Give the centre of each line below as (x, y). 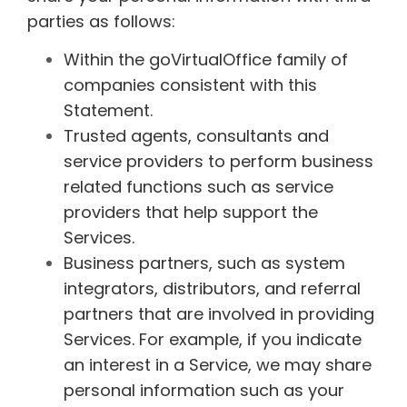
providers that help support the (191, 213)
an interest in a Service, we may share (218, 365)
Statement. (108, 111)
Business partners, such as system (204, 263)
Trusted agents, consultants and (196, 136)
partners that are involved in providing (219, 314)
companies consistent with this (190, 85)
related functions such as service (199, 187)
